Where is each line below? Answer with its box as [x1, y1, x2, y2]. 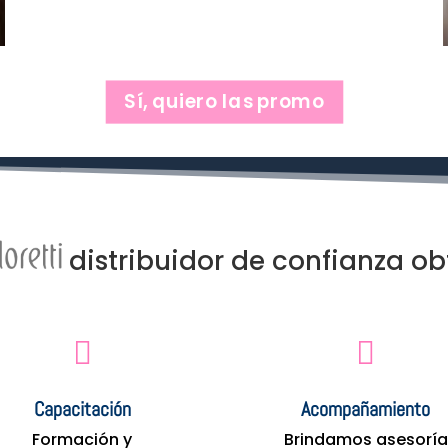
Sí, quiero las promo [123, 87, 325, 116]
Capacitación [33, 396, 131, 423]
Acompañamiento [301, 396, 431, 423]
